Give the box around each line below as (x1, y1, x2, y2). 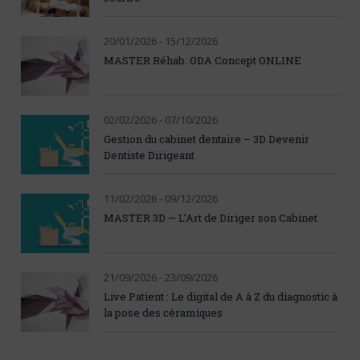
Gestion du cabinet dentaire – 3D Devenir (104, 132, 309, 147)
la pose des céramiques (104, 305, 223, 321)
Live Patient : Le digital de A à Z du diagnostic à (104, 289, 337, 305)
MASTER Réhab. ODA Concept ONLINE (104, 53, 301, 68)
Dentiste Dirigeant (104, 148, 194, 163)
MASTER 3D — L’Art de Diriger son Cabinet (104, 211, 317, 226)
